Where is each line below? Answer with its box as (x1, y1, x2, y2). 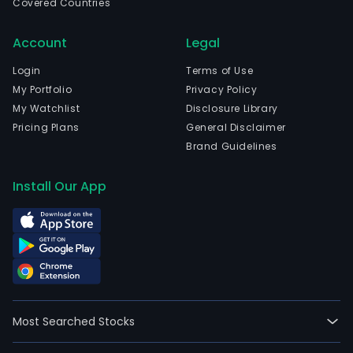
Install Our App (13, 177, 106, 195)
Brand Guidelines (186, 139, 277, 153)
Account (13, 34, 67, 52)
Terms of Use (186, 64, 254, 77)
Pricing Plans (13, 121, 80, 134)
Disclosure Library (186, 102, 278, 115)
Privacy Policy (186, 83, 258, 96)
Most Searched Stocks (13, 313, 135, 329)
